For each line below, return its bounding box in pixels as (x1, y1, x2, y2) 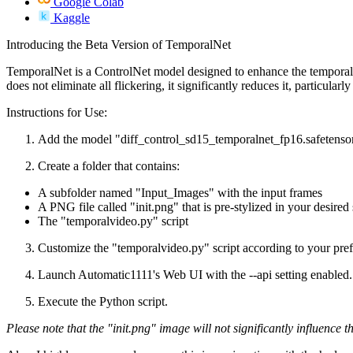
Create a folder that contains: (38, 158, 180, 173)
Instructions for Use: (6, 105, 107, 119)
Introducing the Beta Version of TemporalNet (6, 37, 231, 51)
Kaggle (54, 10, 90, 24)
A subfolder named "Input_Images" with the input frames (38, 185, 322, 199)
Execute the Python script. (38, 294, 168, 308)
